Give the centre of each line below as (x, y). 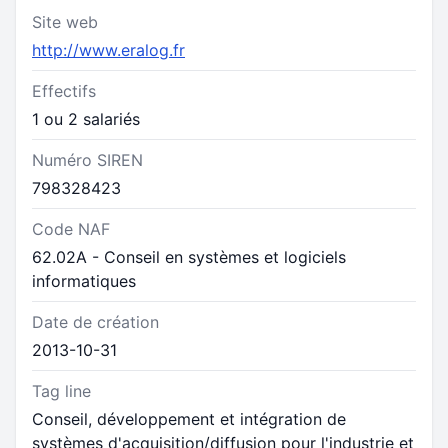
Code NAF (71, 229)
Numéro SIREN (87, 160)
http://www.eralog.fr (108, 50)
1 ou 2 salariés (86, 119)
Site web (65, 22)
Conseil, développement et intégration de (189, 419)
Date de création (95, 322)
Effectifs (64, 91)
